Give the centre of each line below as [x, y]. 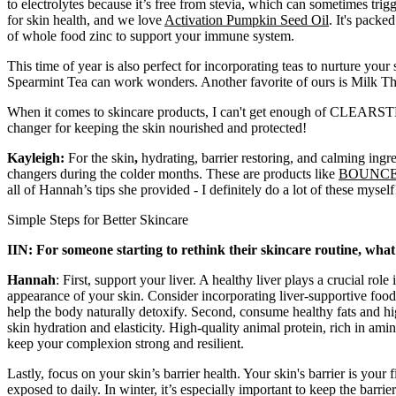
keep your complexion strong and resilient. [127, 344]
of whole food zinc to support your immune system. [151, 36]
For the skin [101, 158]
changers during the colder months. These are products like [173, 174]
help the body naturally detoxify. [99, 312]
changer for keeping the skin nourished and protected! [157, 128]
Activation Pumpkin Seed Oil [247, 20]
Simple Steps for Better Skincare [99, 220]
